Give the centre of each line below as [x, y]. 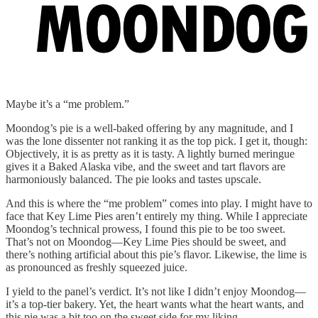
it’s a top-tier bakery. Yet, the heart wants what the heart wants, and [155, 305]
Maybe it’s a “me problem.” [67, 104]
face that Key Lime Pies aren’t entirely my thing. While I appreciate [157, 216]
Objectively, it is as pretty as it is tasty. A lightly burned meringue [150, 154]
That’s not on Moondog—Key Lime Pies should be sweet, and [146, 242]
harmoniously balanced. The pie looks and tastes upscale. [133, 180]
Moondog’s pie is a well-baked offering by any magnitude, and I [149, 128]
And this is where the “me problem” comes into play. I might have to [159, 204]
